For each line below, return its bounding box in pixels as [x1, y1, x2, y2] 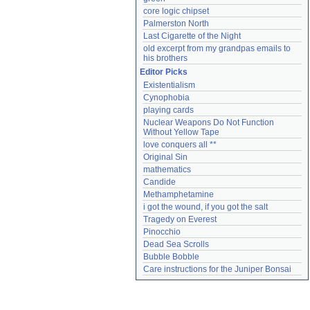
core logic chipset [143, 6, 209, 16]
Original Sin [143, 152, 188, 162]
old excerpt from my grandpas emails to [143, 44, 291, 53]
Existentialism [143, 80, 195, 90]
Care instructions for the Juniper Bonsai [143, 264, 291, 274]
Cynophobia [143, 93, 190, 102]
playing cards [143, 105, 194, 115]
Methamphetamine [143, 190, 214, 199]
